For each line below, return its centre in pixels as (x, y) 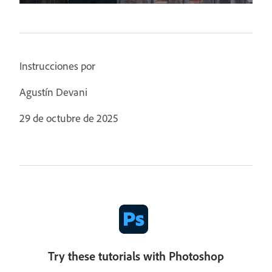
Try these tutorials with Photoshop (136, 256)
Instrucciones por (57, 66)
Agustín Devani (53, 92)
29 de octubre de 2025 (69, 118)
